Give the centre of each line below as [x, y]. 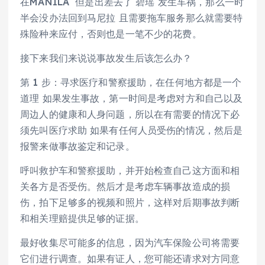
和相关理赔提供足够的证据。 [82, 218]
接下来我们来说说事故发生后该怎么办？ [106, 58]
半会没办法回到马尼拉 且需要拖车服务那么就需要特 [132, 17]
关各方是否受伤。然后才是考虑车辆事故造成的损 [125, 186]
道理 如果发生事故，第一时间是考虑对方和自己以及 [132, 98]
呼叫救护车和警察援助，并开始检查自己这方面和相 [130, 170]
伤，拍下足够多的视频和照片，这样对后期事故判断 [130, 202]
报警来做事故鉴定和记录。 [77, 146]
